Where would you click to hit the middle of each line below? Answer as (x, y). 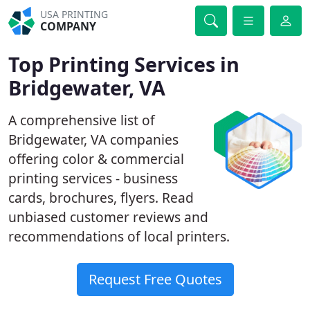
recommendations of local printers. (119, 236)
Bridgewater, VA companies (93, 139)
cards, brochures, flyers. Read (101, 198)
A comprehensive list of (82, 120)
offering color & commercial (96, 159)
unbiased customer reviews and (108, 217)
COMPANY (69, 26)
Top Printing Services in (124, 64)
